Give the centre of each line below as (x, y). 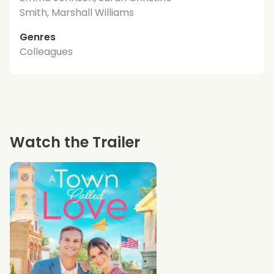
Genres (38, 37)
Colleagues (46, 51)
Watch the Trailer (75, 142)
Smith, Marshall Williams (77, 12)
